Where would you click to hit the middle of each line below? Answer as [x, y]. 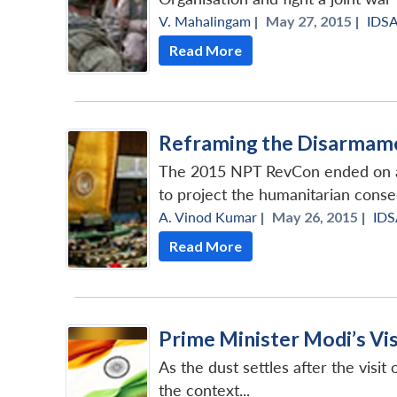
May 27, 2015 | [313, 20]
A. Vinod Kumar [208, 216]
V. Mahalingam [205, 20]
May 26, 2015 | [319, 216]
